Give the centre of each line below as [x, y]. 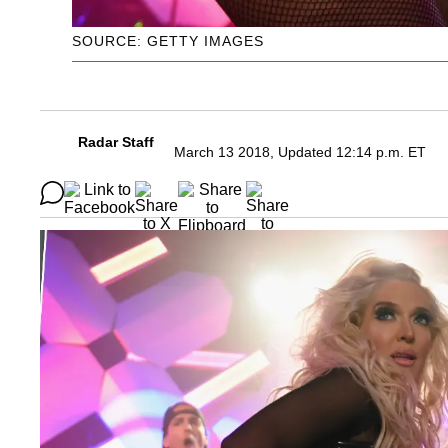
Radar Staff [116, 142]
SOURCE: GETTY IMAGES [168, 41]
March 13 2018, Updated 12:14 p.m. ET [300, 152]
